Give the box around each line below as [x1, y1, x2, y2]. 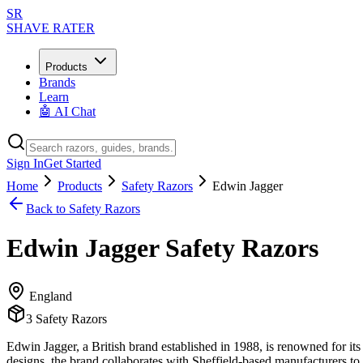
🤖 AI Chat [39, 105, 96, 118]
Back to [26, 202, 69, 216]
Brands [39, 75, 75, 89]
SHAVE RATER [6, 21, 95, 35]
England [26, 288, 72, 303]
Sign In [6, 156, 44, 170]
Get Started [44, 156, 101, 170]
